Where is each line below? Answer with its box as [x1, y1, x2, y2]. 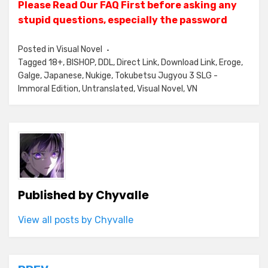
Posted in [18, 44, 56, 54]
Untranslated [82, 84, 133, 94]
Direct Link [117, 57, 157, 68]
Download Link [161, 57, 215, 68]
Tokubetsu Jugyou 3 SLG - [115, 71, 218, 81]
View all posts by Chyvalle [18, 214, 133, 226]
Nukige [86, 71, 111, 81]
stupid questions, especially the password [18, 14, 227, 26]
